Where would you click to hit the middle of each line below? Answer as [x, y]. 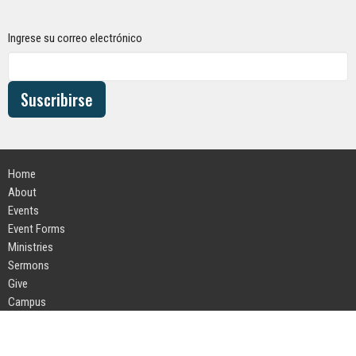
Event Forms [37, 229]
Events [23, 211]
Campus [27, 302]
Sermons [29, 266]
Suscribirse [57, 100]
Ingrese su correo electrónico [75, 39]
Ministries [31, 248]
